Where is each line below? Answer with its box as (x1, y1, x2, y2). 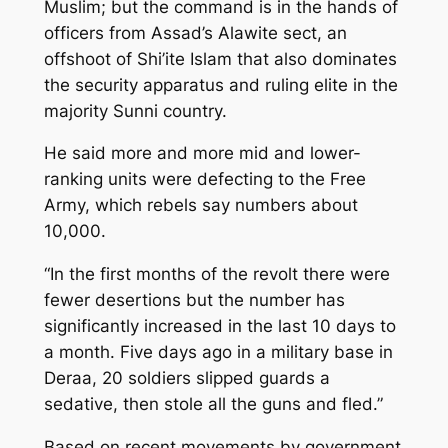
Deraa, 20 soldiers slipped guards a (43, 368, 330, 389)
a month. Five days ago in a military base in (43, 342, 393, 363)
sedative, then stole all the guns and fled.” (43, 394, 383, 415)
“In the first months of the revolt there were (43, 264, 390, 285)
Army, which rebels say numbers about (43, 195, 358, 216)
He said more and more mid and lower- (43, 143, 361, 164)
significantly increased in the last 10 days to (43, 316, 396, 337)
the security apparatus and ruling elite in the (43, 74, 398, 95)
